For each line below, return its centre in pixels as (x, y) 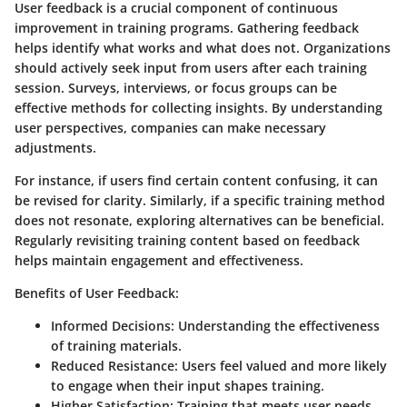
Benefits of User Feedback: (97, 293)
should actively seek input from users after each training (191, 68)
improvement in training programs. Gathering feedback (187, 28)
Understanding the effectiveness (277, 326)
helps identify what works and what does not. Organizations (203, 48)
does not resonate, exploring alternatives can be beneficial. (199, 221)
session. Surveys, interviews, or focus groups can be (176, 88)
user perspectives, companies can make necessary (170, 128)
